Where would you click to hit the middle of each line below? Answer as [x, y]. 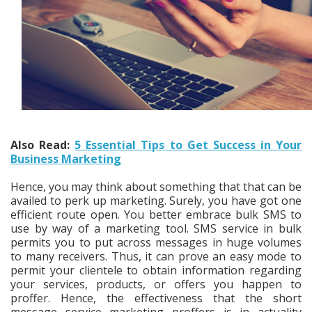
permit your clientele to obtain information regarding [156, 270]
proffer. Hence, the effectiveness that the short [156, 298]
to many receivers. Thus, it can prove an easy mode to [156, 256]
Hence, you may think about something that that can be [156, 186]
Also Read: [43, 145]
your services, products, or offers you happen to [156, 284]
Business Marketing [66, 158]
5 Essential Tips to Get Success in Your [188, 145]
